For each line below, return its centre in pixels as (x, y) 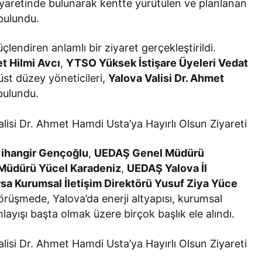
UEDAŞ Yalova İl (167, 168)
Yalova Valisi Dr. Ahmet (166, 78)
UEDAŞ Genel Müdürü (149, 153)
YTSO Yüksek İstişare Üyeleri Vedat (157, 63)
